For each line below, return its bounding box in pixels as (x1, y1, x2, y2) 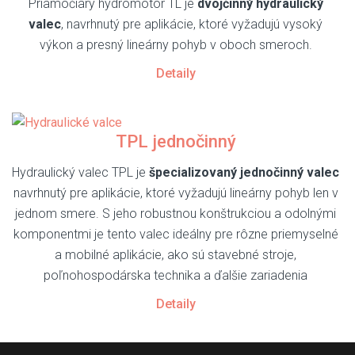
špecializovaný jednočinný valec (149, 164, 339, 180)
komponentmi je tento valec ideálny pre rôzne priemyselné (13, 226, 338, 242)
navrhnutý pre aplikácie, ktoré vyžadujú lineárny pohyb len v (13, 185, 338, 200)
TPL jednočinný (115, 131, 236, 151)
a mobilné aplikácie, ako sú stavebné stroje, (55, 246, 296, 262)
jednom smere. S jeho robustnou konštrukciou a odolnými (15, 205, 336, 221)
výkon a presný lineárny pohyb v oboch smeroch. (39, 36, 312, 52)
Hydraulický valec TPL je (12, 164, 149, 180)
